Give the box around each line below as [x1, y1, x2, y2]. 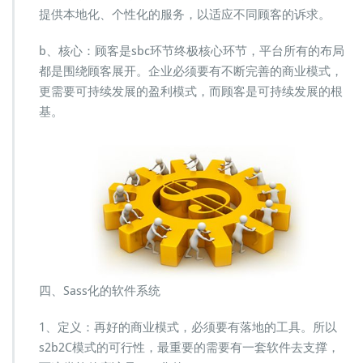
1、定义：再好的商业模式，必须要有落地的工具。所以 [39, 319, 337, 335]
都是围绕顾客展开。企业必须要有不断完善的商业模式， [39, 63, 343, 79]
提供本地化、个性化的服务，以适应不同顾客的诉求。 [39, 6, 331, 22]
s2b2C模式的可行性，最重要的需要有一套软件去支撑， [39, 340, 340, 355]
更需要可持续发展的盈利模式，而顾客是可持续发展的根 [39, 83, 343, 99]
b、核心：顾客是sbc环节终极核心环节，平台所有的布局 [39, 43, 344, 58]
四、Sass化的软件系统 [39, 283, 160, 298]
